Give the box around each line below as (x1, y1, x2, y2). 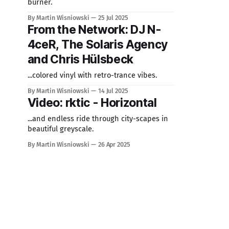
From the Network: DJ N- (27, 22, 162, 37)
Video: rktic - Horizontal (27, 96, 157, 110)
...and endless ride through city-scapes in (27, 114, 168, 123)
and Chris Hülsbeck (27, 52, 134, 66)
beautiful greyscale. (27, 124, 94, 133)
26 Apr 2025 (98, 141, 131, 148)
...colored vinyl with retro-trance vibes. (27, 71, 157, 80)
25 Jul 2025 (98, 14, 129, 21)
